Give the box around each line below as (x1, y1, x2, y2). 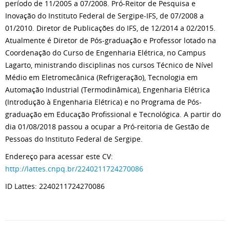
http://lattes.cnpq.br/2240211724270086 (5, 164, 143, 174)
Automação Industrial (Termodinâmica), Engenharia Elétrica (5, 85, 210, 94)
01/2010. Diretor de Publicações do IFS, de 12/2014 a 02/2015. (5, 23, 216, 33)
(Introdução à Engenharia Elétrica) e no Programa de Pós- (5, 97, 202, 107)
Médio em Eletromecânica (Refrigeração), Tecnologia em (5, 72, 198, 82)
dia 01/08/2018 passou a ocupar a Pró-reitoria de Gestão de (5, 122, 209, 131)
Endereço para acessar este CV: (5, 151, 113, 161)
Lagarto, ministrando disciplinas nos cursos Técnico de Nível (5, 60, 213, 70)
